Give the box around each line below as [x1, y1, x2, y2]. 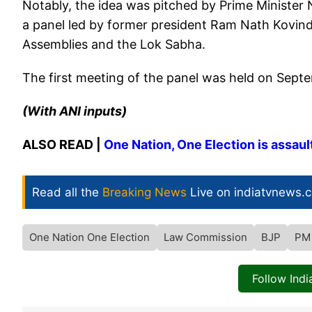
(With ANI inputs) [22, 104, 127, 119]
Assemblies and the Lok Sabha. [22, 37, 205, 52]
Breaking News [102, 185, 187, 200]
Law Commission [164, 231, 247, 244]
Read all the [32, 185, 102, 200]
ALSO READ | [22, 137, 104, 153]
